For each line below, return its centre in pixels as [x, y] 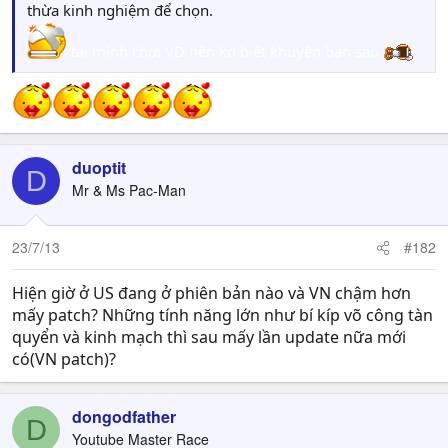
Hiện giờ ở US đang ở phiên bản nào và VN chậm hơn [211, 293]
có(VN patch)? [64, 359]
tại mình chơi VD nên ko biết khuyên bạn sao [225, 51]
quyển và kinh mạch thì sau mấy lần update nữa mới [209, 337]
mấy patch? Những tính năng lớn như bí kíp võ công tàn [222, 315]
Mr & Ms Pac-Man [129, 190]
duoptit [99, 167]
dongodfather [124, 416]
